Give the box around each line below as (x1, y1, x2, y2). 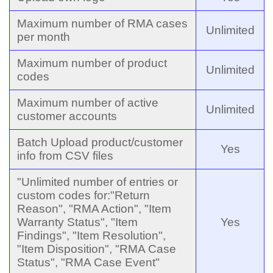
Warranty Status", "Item (17, 215, 138, 229)
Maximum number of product (17, 56, 167, 69)
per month (17, 30, 70, 43)
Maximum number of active (17, 96, 158, 109)
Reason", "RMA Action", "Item (17, 202, 171, 215)
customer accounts (17, 109, 117, 122)
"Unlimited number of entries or (17, 175, 178, 188)
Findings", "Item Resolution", (17, 229, 166, 242)
